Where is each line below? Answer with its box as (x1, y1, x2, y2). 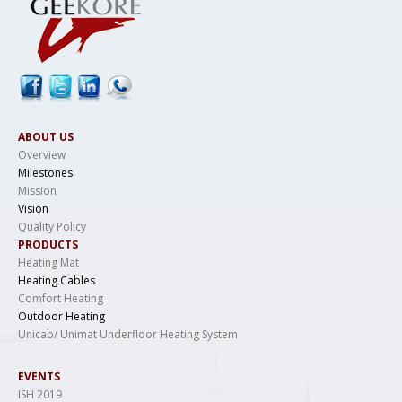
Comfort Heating (18, 290, 103, 306)
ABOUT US (18, 128, 74, 144)
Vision (18, 200, 48, 216)
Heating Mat (18, 254, 79, 270)
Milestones (18, 164, 73, 180)
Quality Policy (18, 218, 86, 234)
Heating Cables (18, 272, 95, 288)
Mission (18, 182, 57, 198)
